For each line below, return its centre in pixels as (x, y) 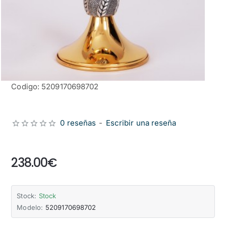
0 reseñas (78, 123)
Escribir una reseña (141, 123)
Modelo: (30, 208)
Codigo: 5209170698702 (55, 87)
